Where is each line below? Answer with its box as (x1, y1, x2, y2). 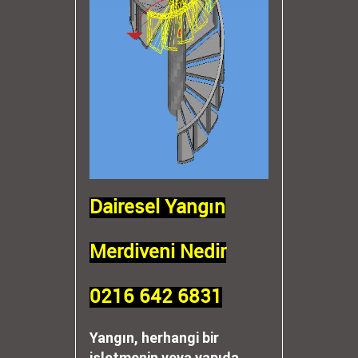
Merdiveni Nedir (89, 242, 226, 263)
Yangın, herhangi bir (89, 329, 219, 346)
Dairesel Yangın (89, 197, 225, 218)
